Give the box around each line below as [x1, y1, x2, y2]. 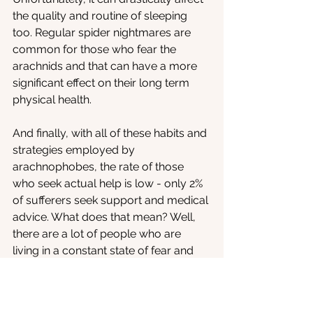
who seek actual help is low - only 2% [13, 177, 205, 190]
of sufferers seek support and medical [13, 194, 211, 207]
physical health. [13, 93, 92, 106]
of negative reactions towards [13, 277, 168, 291]
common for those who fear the [13, 43, 179, 56]
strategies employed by [13, 143, 138, 156]
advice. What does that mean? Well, [13, 210, 198, 224]
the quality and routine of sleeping [13, 9, 190, 22]
